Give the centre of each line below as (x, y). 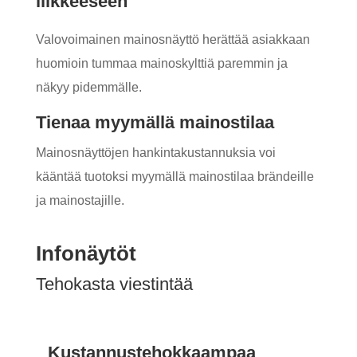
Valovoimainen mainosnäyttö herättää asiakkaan (173, 39)
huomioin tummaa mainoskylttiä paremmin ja (161, 63)
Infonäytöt (86, 253)
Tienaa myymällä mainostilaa (155, 122)
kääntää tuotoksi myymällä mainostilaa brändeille (175, 177)
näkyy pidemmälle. (88, 87)
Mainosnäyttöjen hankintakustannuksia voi (155, 153)
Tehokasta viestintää (114, 284)
